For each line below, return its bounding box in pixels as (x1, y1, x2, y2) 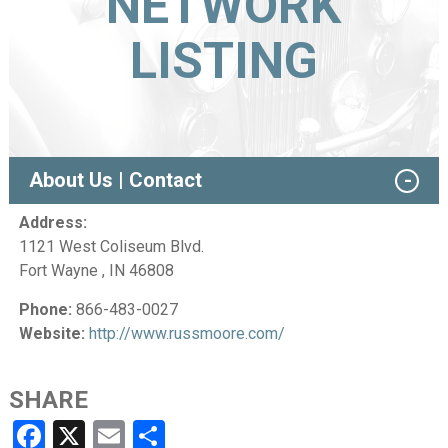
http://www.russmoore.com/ (88, 323, 285, 343)
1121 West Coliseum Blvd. (18, 236, 204, 256)
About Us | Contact (28, 167, 202, 192)
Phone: (18, 299, 72, 319)
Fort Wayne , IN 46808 (18, 260, 174, 280)
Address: (18, 212, 87, 232)
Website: (18, 323, 85, 343)
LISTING (129, 32, 318, 91)
